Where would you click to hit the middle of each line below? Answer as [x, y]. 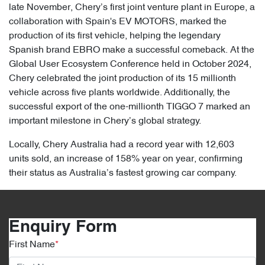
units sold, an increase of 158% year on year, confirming [126, 159]
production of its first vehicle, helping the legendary [115, 36]
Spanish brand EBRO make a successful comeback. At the [132, 51]
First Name [32, 245]
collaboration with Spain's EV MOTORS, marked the [118, 22]
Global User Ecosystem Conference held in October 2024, [130, 65]
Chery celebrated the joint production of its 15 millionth [122, 79]
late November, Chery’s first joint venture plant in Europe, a [132, 8]
